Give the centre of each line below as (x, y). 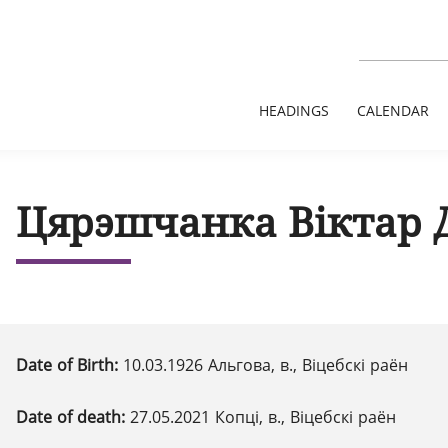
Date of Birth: (69, 365)
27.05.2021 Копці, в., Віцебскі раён (263, 417)
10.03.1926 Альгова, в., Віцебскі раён (265, 365)
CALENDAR (393, 110)
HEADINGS (294, 110)
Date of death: (73, 417)
